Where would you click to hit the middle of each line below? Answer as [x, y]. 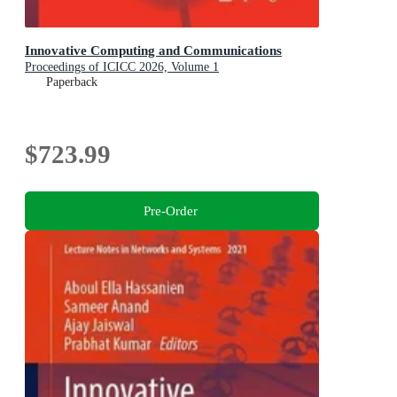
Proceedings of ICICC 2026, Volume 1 [122, 66]
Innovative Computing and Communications [153, 50]
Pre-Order [170, 210]
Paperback [72, 82]
